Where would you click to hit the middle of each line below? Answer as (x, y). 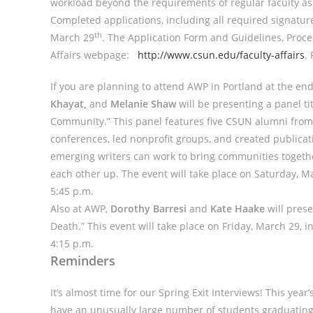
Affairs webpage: (94, 55)
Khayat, (68, 104)
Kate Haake (238, 209)
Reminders (83, 261)
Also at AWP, (80, 209)
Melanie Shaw (145, 104)
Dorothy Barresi (148, 209)
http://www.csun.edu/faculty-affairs (221, 55)
